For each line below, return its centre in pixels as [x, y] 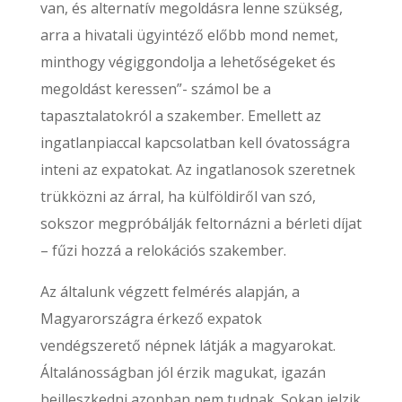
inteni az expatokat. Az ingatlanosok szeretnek [197, 170]
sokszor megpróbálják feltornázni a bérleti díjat [201, 223]
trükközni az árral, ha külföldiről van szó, [178, 197]
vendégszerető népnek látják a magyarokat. [188, 345]
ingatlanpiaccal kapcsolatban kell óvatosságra [195, 143]
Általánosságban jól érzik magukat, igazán [183, 372]
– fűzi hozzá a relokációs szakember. [163, 250]
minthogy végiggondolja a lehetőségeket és [188, 62]
